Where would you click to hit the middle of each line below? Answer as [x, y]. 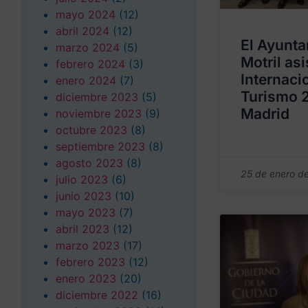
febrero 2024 [90, 64]
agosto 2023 [89, 163]
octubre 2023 [91, 130]
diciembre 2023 [97, 97]
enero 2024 [86, 80]
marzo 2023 [88, 245]
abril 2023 [82, 229]
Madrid [265, 113]
